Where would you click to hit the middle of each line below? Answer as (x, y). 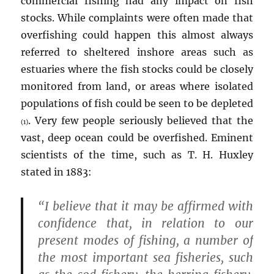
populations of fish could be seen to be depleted (137, 103)
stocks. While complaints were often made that (137, 17)
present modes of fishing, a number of (146, 240)
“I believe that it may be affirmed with (146, 206)
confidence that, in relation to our (146, 223)
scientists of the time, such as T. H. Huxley (137, 154)
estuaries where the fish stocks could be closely (137, 69)
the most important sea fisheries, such (146, 257)
